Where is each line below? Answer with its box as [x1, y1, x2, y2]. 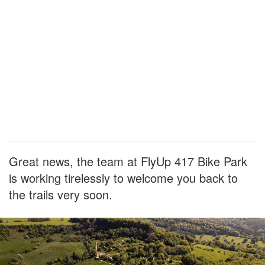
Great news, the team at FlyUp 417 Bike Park [9, 153, 247, 170]
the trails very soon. [9, 186, 112, 203]
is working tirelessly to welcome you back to [9, 169, 238, 187]
